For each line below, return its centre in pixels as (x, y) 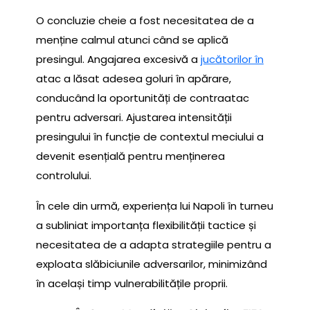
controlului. (64, 176)
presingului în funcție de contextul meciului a (150, 137)
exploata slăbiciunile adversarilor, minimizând (152, 264)
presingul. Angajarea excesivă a (118, 60)
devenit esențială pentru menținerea (130, 156)
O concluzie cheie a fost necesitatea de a (145, 21)
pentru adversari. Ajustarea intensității (134, 118)
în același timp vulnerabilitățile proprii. (132, 284)
